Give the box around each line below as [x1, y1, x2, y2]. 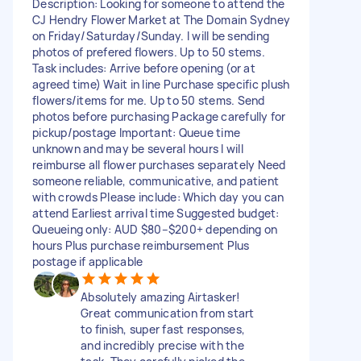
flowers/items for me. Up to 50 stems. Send [32, 92, 265, 108]
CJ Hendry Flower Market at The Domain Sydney [32, 11, 290, 27]
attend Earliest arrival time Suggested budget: [32, 205, 280, 221]
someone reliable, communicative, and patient [32, 172, 279, 189]
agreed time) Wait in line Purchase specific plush [32, 76, 290, 92]
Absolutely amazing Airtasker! [81, 288, 241, 305]
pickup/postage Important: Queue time [32, 124, 240, 140]
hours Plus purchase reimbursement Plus [32, 237, 250, 253]
